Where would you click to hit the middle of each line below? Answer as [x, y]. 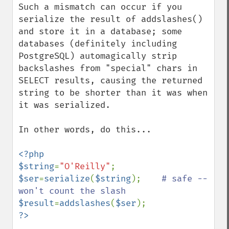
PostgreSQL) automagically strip [98, 56]
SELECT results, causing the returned [110, 81]
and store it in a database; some [100, 31]
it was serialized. [64, 105]
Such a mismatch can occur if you [100, 7]
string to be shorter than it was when [113, 93]
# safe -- [185, 179]
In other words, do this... [85, 130]
